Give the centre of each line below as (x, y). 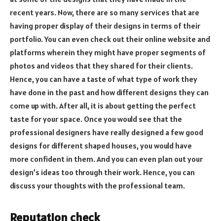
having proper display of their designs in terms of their (105, 26)
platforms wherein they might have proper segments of (108, 53)
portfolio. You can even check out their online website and (110, 39)
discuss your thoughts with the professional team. (97, 186)
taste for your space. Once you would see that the (96, 119)
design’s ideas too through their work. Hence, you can (102, 172)
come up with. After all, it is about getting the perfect (103, 106)
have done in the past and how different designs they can (109, 92)
